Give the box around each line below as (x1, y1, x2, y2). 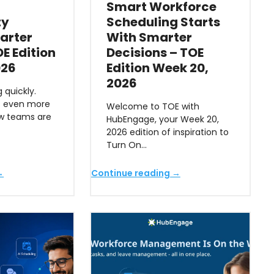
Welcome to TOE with (106, 100, 199, 113)
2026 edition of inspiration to (106, 126, 229, 138)
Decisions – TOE (106, 44, 204, 61)
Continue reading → (91, 167, 180, 179)
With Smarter (106, 29, 192, 46)
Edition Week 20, (106, 59, 209, 76)
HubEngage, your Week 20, (106, 113, 219, 125)
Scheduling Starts (106, 13, 220, 31)
